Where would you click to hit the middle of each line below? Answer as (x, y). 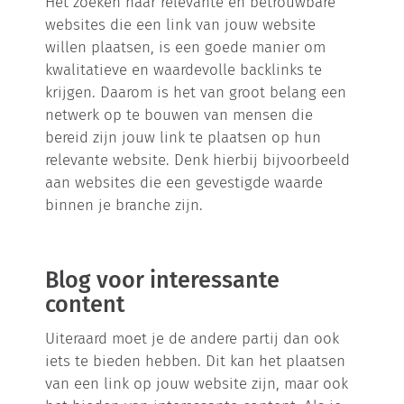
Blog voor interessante (163, 280)
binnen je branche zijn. (124, 204)
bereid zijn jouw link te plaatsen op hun (184, 137)
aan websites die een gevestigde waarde (184, 182)
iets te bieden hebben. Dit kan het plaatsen (196, 360)
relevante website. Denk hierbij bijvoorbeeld (198, 159)
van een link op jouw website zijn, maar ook (197, 383)
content (85, 304)
